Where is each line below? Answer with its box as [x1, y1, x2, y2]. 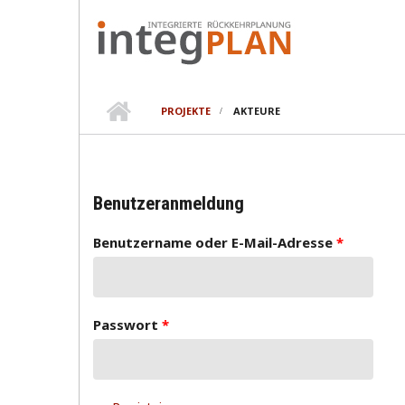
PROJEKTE [161, 104, 211, 118]
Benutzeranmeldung [93, 193, 244, 214]
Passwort [93, 316, 162, 334]
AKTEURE [231, 104, 280, 118]
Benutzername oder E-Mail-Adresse [93, 233, 336, 251]
